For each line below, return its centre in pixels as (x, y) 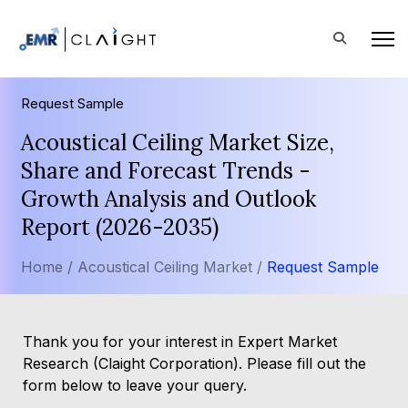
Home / (47, 267)
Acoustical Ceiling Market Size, (178, 143)
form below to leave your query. (135, 385)
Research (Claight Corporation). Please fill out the (194, 363)
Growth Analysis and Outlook (168, 199)
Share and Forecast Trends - (166, 171)
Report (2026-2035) (120, 227)
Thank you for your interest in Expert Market (180, 342)
